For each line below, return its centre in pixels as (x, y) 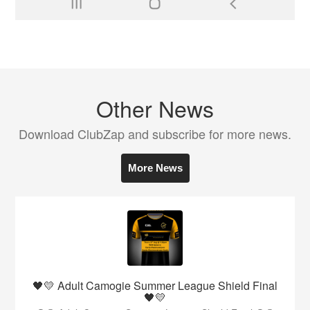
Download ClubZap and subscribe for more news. (155, 133)
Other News (155, 108)
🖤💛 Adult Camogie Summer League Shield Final (155, 285)
